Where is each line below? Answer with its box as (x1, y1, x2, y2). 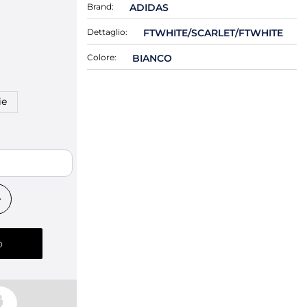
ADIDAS (129, 1, 169, 14)
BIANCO (132, 52, 172, 64)
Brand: (87, 1, 114, 12)
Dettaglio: (87, 27, 127, 37)
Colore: (87, 52, 116, 62)
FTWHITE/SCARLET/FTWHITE (143, 27, 283, 39)
